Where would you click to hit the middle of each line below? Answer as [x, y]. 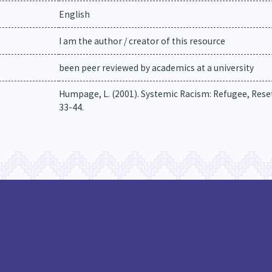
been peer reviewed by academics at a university [156, 68]
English [74, 14]
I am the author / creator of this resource [142, 41]
